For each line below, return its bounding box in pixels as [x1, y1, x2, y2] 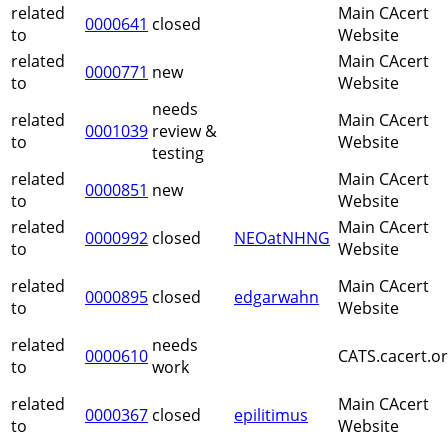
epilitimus [234, 404, 308, 427]
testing [152, 142, 204, 165]
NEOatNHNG [234, 227, 330, 250]
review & [152, 120, 217, 143]
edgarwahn [234, 286, 319, 309]
